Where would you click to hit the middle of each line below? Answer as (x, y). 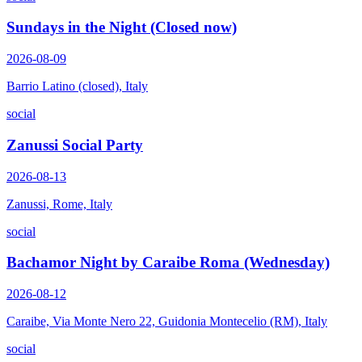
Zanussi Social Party (75, 145)
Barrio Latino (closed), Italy (77, 86)
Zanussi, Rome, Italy (59, 204)
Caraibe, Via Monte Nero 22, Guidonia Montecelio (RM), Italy (167, 321)
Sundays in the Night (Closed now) (122, 27)
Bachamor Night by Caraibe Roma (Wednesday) (168, 263)
